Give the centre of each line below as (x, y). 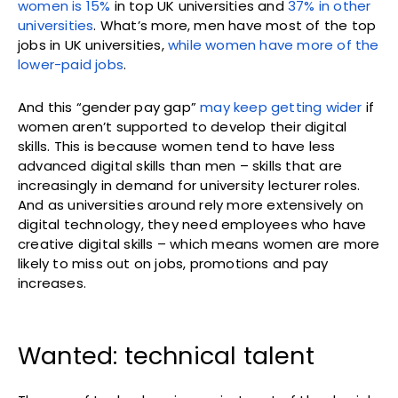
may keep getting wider (281, 107)
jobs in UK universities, (93, 44)
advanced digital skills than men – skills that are (180, 165)
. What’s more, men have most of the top (235, 25)
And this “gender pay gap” (109, 107)
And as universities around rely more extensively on (191, 204)
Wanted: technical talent (166, 355)
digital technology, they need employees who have (192, 224)
